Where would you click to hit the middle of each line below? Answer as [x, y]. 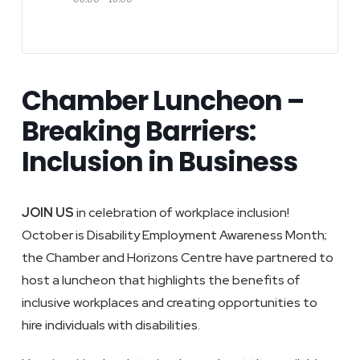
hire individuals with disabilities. [110, 325]
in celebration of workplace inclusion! [182, 213]
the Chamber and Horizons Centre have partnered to [177, 258]
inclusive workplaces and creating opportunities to [169, 303]
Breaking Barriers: [138, 131]
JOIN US [49, 213]
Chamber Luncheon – [162, 101]
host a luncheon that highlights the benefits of [161, 280]
